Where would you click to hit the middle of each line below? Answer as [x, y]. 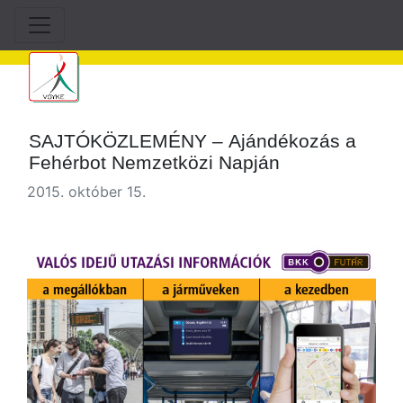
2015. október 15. [86, 192]
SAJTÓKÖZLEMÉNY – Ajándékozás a [193, 141]
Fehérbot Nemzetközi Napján [155, 162]
